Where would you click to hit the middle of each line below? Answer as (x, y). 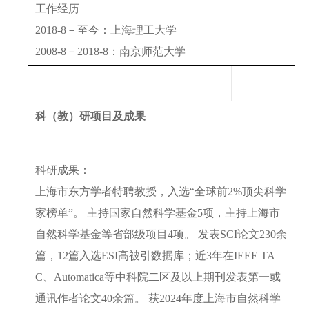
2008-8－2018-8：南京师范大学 (110, 51)
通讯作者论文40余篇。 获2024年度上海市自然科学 (158, 298)
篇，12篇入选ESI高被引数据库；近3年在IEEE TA (155, 255)
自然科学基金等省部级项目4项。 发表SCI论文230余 (161, 234)
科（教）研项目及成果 (90, 116)
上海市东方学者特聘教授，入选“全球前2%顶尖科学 (161, 191)
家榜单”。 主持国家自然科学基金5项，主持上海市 (158, 212)
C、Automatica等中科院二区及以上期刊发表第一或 (158, 277)
